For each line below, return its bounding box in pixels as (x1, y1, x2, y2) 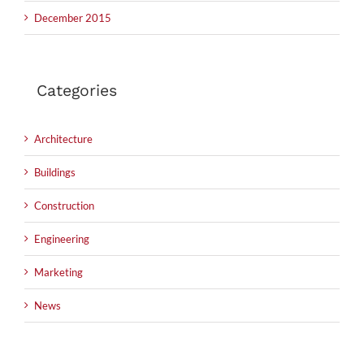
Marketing (34, 265, 83, 279)
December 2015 (34, 11, 111, 25)
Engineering (34, 232, 89, 245)
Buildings (34, 165, 76, 179)
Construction (34, 198, 94, 212)
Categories (37, 81, 117, 101)
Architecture (34, 132, 93, 145)
